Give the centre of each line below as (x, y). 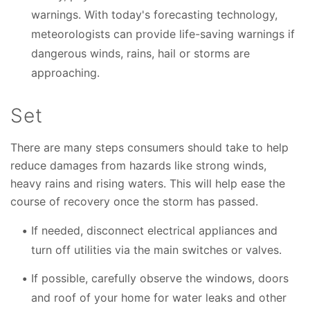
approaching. (65, 73)
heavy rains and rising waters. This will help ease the (148, 183)
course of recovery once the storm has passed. (134, 201)
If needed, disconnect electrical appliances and (154, 230)
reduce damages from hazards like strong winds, (138, 165)
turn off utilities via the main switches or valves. (156, 250)
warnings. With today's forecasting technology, (154, 15)
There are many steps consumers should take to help (149, 147)
